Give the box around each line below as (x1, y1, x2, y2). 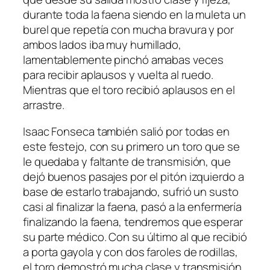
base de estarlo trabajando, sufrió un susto (23, 183, 239, 199)
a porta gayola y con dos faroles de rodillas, (23, 243, 238, 260)
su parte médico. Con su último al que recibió (23, 228, 247, 245)
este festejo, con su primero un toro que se (23, 138, 240, 154)
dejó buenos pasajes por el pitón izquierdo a (23, 168, 244, 184)
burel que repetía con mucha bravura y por (23, 22, 234, 38)
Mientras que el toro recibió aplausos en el (23, 82, 235, 98)
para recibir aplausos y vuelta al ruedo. (23, 67, 213, 83)
